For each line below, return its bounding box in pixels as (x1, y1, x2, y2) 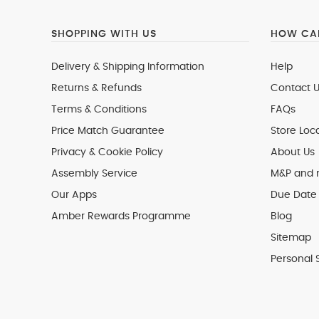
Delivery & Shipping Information (51, 62, 204, 72)
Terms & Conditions (51, 105, 147, 115)
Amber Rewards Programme (51, 211, 191, 221)
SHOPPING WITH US (51, 29, 157, 39)
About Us (270, 147, 315, 157)
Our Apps (51, 190, 97, 200)
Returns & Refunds (51, 83, 142, 93)
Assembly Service (51, 169, 137, 179)
